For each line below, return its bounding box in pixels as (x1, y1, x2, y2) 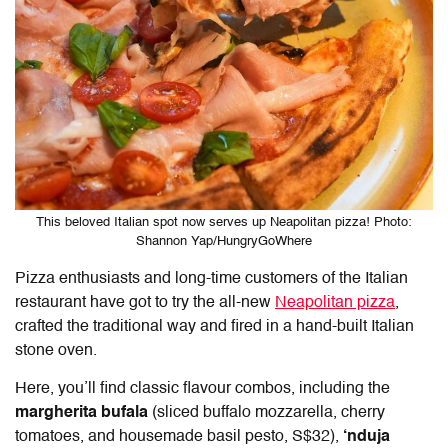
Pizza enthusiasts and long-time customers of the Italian (15, 270, 408, 287)
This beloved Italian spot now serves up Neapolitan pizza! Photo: (36, 215, 412, 229)
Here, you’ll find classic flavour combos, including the (15, 380, 390, 397)
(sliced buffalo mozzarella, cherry (148, 404, 385, 421)
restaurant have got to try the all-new (15, 294, 275, 311)
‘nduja (343, 428, 390, 445)
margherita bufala (15, 404, 148, 421)
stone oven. (15, 342, 101, 359)
